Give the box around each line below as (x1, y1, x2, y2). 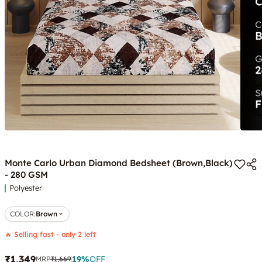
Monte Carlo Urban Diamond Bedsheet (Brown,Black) (5, 157, 233, 169)
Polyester (9, 183, 42, 193)
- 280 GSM (5, 169, 48, 181)
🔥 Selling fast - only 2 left (5, 230, 96, 239)
